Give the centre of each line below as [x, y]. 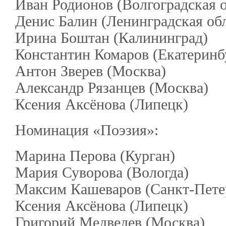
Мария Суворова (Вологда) [102, 172]
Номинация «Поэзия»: [87, 130]
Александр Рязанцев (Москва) [111, 88]
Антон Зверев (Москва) [90, 71]
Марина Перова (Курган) [95, 156]
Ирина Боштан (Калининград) [111, 38]
